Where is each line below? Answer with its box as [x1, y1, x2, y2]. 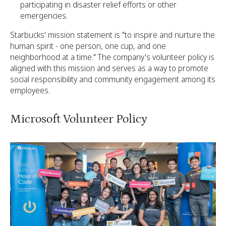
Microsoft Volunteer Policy [10, 112, 150, 126]
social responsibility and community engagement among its [10, 74, 215, 85]
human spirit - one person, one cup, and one [10, 40, 166, 52]
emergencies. [20, 10, 68, 22]
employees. [10, 85, 50, 96]
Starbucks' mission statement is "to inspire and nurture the [10, 29, 215, 41]
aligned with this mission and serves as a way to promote [10, 63, 208, 74]
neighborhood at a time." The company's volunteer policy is [10, 51, 214, 63]
